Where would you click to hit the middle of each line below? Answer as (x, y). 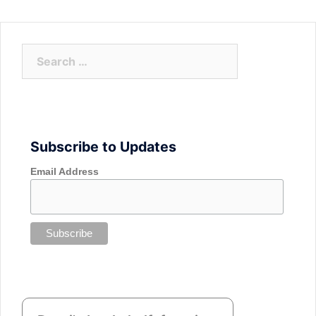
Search (41, 52)
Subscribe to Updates (103, 147)
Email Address (64, 171)
